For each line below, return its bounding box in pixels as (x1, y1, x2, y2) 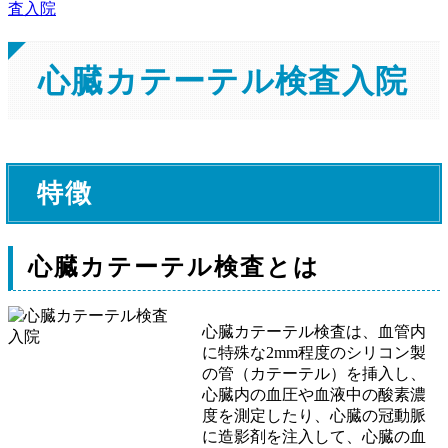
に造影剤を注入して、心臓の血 (202, 428, 427, 446)
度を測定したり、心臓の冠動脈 (202, 407, 427, 425)
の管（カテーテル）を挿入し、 (202, 365, 427, 383)
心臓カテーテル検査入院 (38, 63, 409, 100)
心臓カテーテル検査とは (28, 254, 320, 281)
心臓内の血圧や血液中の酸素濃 (202, 386, 427, 404)
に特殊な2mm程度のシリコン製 (202, 344, 427, 362)
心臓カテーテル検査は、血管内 (202, 323, 427, 341)
